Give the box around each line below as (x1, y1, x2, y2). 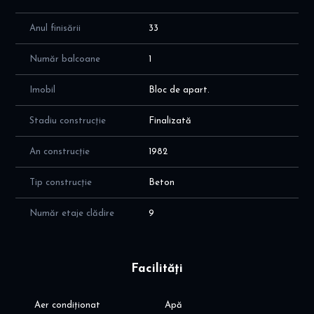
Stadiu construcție (29, 116, 106, 126)
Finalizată (149, 116, 191, 126)
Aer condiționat (34, 301, 100, 310)
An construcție (29, 147, 90, 157)
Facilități (131, 263, 183, 275)
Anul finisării (29, 24, 81, 34)
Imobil (29, 86, 55, 95)
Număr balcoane (29, 55, 100, 64)
